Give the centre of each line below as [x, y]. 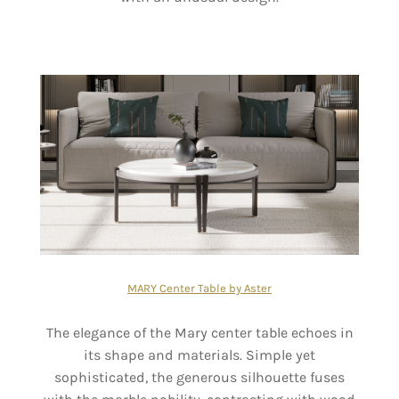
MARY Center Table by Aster [199, 288]
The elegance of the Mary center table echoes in [199, 332]
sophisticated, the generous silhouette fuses [199, 377]
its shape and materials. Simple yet [199, 354]
